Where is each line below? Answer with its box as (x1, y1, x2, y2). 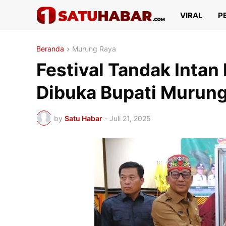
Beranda (36, 44, 64, 53)
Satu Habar (65, 114, 102, 123)
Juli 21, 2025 (109, 114, 151, 123)
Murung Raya (72, 44, 116, 53)
